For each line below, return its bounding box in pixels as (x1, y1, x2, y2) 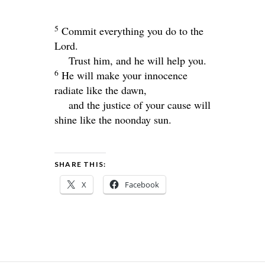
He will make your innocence (62, 68, 188, 82)
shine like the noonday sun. (54, 112, 172, 127)
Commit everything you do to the (62, 24, 203, 38)
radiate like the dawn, (54, 83, 147, 97)
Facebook (125, 179, 159, 190)
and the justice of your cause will (69, 98, 211, 112)
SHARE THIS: (54, 160, 106, 169)
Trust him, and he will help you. (69, 53, 206, 67)
